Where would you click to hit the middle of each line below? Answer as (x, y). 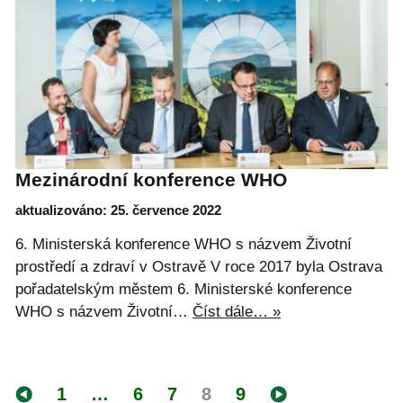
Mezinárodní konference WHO (151, 179)
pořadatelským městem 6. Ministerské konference (184, 290)
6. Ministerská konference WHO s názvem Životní (184, 245)
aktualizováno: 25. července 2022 (118, 210)
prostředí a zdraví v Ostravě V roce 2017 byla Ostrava (199, 267)
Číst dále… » (237, 312)
